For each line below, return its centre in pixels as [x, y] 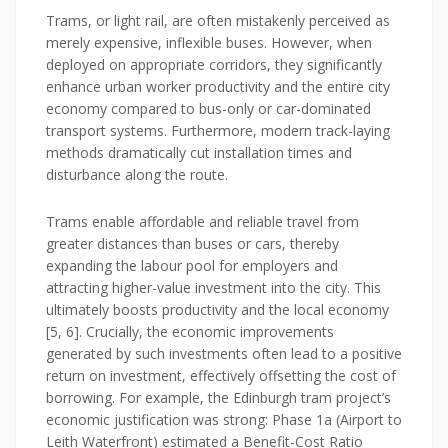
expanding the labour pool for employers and [192, 266]
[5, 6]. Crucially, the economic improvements [190, 332]
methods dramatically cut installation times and [199, 153]
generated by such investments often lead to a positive [224, 354]
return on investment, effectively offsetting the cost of [221, 376]
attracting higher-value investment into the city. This [213, 288]
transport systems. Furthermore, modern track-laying [218, 131]
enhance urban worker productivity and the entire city [218, 87]
